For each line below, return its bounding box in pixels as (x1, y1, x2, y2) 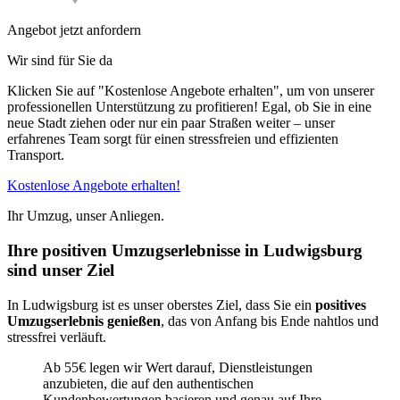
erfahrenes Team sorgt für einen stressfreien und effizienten (7, 131, 338, 147)
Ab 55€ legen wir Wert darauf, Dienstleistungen (43, 359, 312, 375)
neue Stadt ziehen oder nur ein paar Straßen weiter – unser (7, 115, 335, 131)
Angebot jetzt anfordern (7, 22, 141, 38)
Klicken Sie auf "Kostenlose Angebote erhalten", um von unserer (7, 83, 374, 99)
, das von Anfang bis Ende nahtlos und (161, 312, 379, 329)
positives (315, 296, 366, 312)
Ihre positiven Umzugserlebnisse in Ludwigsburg (7, 241, 362, 261)
